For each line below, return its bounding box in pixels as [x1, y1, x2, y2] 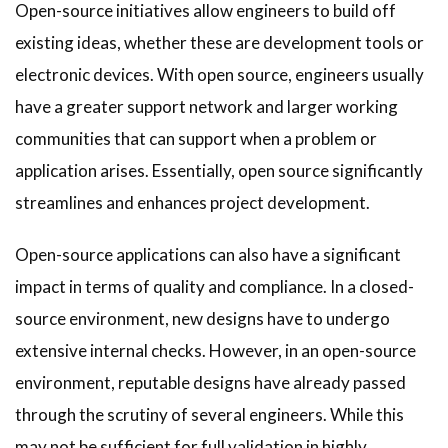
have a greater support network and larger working [15, 96, 398, 118]
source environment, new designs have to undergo [15, 308, 390, 330]
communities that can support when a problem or [15, 128, 377, 150]
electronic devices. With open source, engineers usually [15, 64, 424, 86]
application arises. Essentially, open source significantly [15, 160, 423, 182]
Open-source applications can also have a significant [15, 244, 401, 266]
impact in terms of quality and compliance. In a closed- [15, 276, 414, 298]
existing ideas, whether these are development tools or [15, 32, 424, 54]
